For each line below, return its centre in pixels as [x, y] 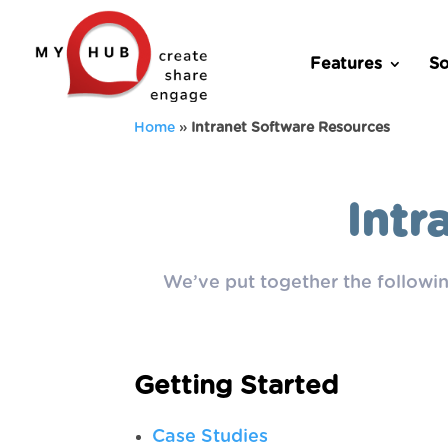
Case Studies [210, 437]
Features [346, 64]
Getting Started [236, 386]
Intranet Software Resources [291, 128]
